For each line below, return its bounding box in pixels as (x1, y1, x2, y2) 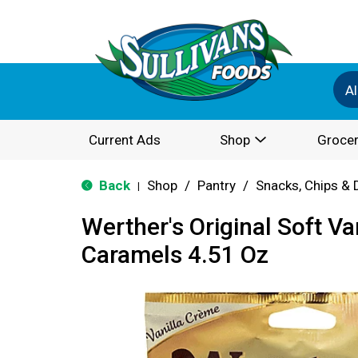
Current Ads (89, 132, 161, 148)
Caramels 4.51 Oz (82, 241, 268, 268)
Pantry (197, 177, 236, 193)
